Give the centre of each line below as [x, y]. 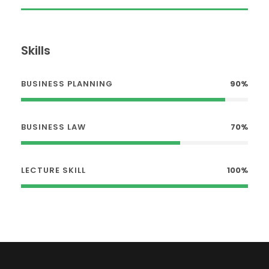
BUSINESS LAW [53, 127]
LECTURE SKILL [53, 171]
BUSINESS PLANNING [67, 84]
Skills [36, 51]
